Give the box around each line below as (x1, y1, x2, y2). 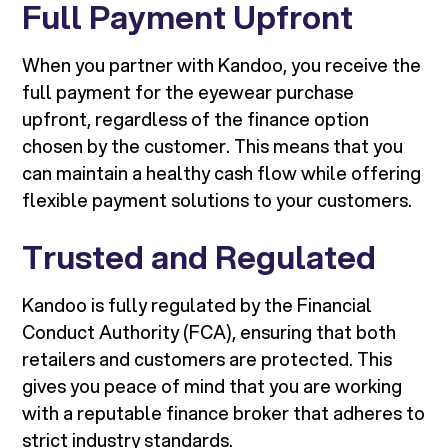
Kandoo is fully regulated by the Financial (22, 292, 373, 319)
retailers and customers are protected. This (22, 346, 393, 373)
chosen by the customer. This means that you (22, 133, 404, 160)
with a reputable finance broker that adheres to (22, 400, 426, 427)
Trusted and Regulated (22, 234, 377, 281)
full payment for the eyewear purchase (22, 79, 355, 106)
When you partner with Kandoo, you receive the (22, 52, 422, 79)
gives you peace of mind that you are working (22, 373, 403, 400)
